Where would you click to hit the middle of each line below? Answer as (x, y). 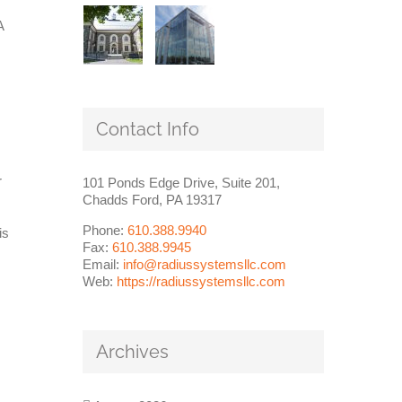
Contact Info (147, 129)
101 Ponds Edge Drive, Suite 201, (181, 183)
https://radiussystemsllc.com (201, 282)
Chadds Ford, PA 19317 (152, 200)
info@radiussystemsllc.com (204, 265)
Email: (102, 265)
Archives (132, 352)
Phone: (105, 231)
